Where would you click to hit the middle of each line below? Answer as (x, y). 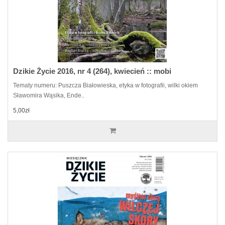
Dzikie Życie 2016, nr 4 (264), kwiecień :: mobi (92, 71)
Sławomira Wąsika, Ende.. (49, 95)
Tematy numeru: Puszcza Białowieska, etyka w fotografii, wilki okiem (105, 85)
